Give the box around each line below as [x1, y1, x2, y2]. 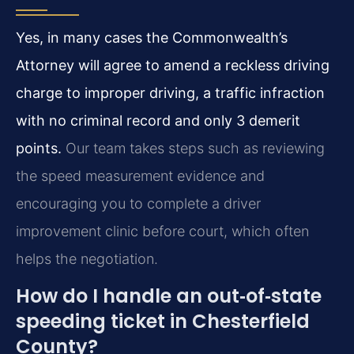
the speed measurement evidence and [16, 167, 265, 184]
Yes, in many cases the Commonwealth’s [16, 28, 288, 46]
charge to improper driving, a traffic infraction [16, 84, 325, 101]
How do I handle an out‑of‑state [16, 283, 322, 310]
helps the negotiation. [16, 250, 158, 267]
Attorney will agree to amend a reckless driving [16, 56, 330, 73]
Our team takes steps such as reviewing [62, 139, 325, 156]
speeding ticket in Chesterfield [16, 308, 310, 335]
